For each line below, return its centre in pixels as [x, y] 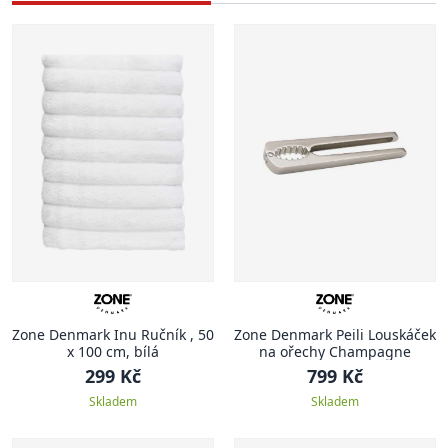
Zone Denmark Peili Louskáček [335, 334]
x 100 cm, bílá [113, 351]
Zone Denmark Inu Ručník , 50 [113, 334]
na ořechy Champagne [335, 351]
